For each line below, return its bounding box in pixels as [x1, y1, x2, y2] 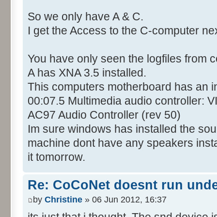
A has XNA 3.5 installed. [28, 66, 146, 79]
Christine [45, 194, 82, 204]
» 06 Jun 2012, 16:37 [82, 194, 167, 204]
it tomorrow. [28, 151, 85, 164]
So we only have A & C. [28, 10, 143, 23]
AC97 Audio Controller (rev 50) [28, 108, 181, 122]
